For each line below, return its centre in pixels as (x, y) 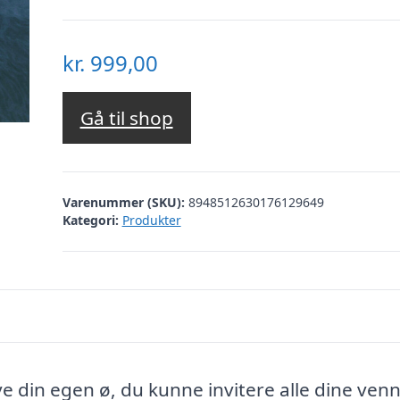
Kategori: (90, 220)
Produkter (151, 220)
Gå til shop (126, 118)
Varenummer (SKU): (125, 202)
